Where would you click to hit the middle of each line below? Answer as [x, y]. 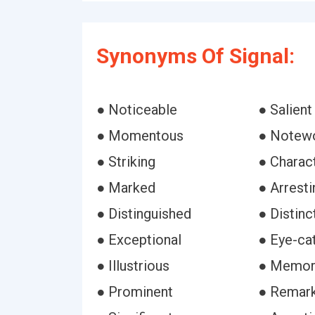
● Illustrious [133, 266]
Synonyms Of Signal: [195, 56]
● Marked [126, 188]
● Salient [285, 110]
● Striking [126, 162]
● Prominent [135, 292]
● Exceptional [139, 240]
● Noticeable [137, 110]
